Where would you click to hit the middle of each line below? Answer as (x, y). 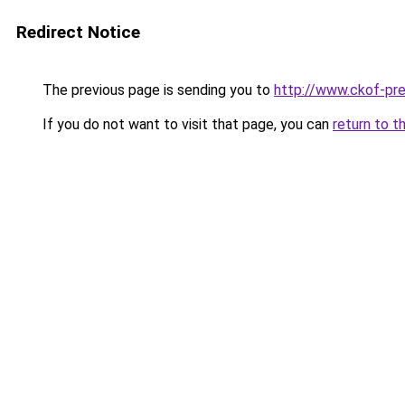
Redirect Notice (78, 32)
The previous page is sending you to (156, 90)
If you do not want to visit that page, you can (186, 124)
